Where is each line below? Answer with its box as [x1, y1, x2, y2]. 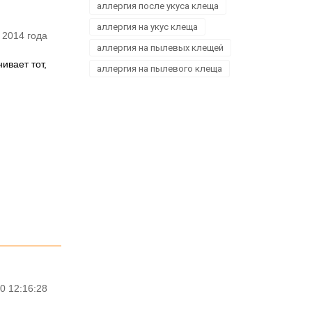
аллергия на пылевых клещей [97, 42, 224, 53]
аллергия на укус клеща [97, 22, 198, 32]
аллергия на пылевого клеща [97, 63, 222, 74]
